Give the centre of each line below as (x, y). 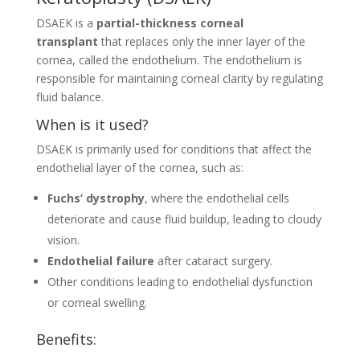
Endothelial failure (100, 260)
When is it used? (92, 124)
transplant (67, 41)
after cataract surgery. (215, 260)
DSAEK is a (64, 22)
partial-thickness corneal (170, 22)
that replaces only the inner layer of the (203, 41)
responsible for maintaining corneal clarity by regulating (179, 78)
